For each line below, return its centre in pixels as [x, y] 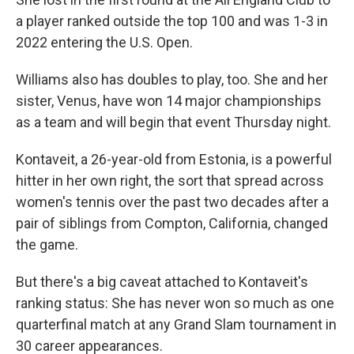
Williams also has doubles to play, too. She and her [172, 79]
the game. [47, 245]
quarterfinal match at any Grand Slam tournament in [176, 324]
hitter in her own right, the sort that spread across [170, 181]
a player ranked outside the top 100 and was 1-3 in [172, 21]
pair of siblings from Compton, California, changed [172, 223]
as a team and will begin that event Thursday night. [173, 122]
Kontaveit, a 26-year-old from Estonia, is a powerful [174, 159]
